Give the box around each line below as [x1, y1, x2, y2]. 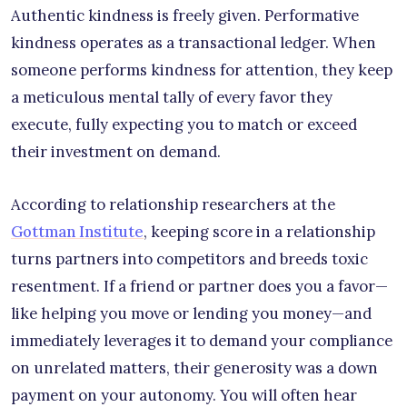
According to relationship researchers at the [11, 194, 335, 214]
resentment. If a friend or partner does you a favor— [11, 275, 388, 296]
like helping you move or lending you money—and [11, 303, 372, 323]
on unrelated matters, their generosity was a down [11, 357, 378, 378]
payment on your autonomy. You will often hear [11, 384, 357, 405]
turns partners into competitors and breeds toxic [11, 248, 368, 269]
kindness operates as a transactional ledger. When [11, 32, 376, 53]
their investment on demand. [11, 141, 221, 162]
